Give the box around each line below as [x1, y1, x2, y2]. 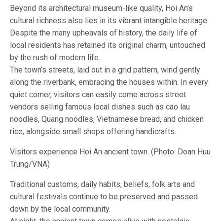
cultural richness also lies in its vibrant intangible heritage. [10, 15, 209, 25]
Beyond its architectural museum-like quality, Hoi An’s [10, 3, 193, 13]
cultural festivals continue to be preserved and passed [10, 191, 198, 201]
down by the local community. [10, 204, 110, 214]
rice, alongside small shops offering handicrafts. [10, 126, 176, 136]
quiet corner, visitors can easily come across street [10, 89, 186, 99]
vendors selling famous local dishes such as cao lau [10, 102, 190, 111]
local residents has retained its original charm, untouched [10, 40, 205, 50]
